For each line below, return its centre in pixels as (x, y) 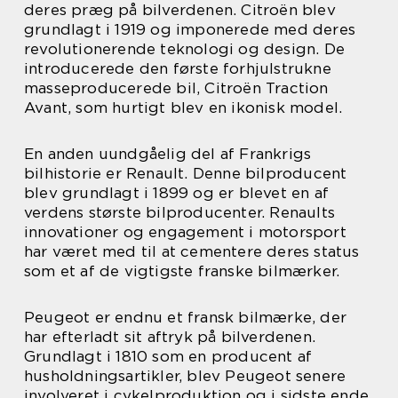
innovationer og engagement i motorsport (185, 232)
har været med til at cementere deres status (192, 251)
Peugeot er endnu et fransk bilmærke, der (186, 317)
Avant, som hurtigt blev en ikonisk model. (183, 107)
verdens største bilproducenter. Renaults (180, 212)
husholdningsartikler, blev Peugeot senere (185, 376)
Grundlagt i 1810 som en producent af (168, 356)
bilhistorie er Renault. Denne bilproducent (186, 173)
